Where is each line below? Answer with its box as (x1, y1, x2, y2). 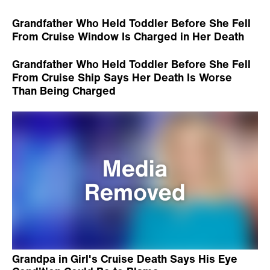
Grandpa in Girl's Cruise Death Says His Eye (12, 251, 237, 266)
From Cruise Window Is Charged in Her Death (12, 28, 244, 44)
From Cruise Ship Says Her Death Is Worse (12, 69, 232, 85)
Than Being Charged (12, 82, 116, 98)
